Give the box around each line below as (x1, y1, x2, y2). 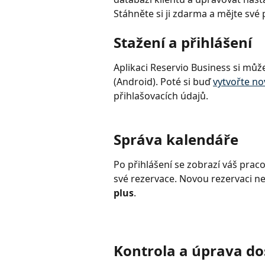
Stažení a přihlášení (114, 33, 252, 53)
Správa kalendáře (114, 129, 238, 149)
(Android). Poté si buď (114, 75, 213, 89)
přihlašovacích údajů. (114, 89, 208, 103)
